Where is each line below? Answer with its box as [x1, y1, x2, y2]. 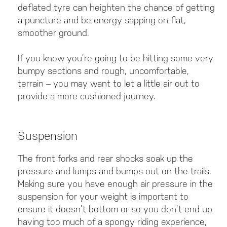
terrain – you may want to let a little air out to [18, 78, 200, 89]
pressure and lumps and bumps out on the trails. [18, 166, 211, 177]
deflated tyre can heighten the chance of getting [18, 2, 215, 13]
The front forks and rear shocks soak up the [18, 153, 193, 164]
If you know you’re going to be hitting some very [18, 53, 213, 64]
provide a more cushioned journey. [18, 91, 156, 102]
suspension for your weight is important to [18, 191, 188, 202]
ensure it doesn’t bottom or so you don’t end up [18, 204, 212, 215]
